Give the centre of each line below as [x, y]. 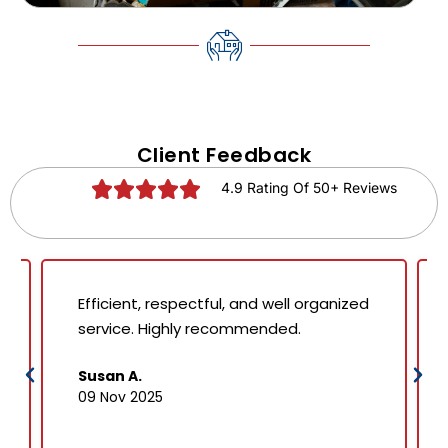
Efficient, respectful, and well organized [223, 304]
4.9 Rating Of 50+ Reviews [309, 188]
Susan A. [109, 376]
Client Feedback [224, 155]
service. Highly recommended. [189, 329]
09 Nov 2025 [120, 397]
